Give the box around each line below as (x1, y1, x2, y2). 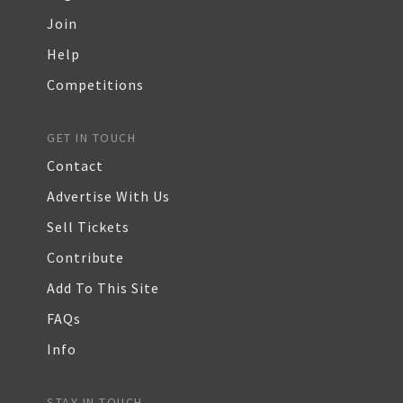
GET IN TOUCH (47, 130, 136, 146)
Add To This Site (47, 279, 159, 297)
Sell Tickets (47, 218, 130, 236)
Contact (47, 157, 103, 175)
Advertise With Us (47, 187, 170, 205)
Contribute (47, 248, 124, 266)
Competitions (47, 76, 144, 94)
